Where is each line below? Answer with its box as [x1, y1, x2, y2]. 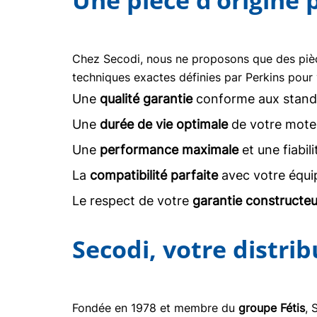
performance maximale [100, 142, 238, 157]
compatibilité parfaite [90, 168, 218, 183]
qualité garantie [100, 91, 192, 106]
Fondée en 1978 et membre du [72, 301, 238, 315]
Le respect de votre [72, 193, 192, 208]
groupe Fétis [238, 301, 305, 315]
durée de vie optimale [100, 117, 228, 132]
